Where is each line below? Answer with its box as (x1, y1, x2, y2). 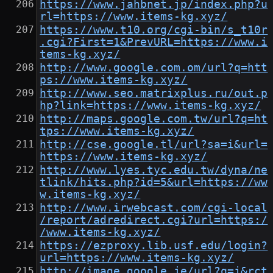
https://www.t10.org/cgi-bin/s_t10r (40, 24, 268, 37)
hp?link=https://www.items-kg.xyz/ (40, 99, 261, 112)
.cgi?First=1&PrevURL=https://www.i (40, 36, 268, 49)
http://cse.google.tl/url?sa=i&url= (40, 138, 268, 151)
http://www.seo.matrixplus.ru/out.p (40, 87, 268, 100)
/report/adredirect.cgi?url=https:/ (40, 214, 268, 227)
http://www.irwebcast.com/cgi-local (40, 202, 268, 214)
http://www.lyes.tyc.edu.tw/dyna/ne (40, 164, 268, 177)
